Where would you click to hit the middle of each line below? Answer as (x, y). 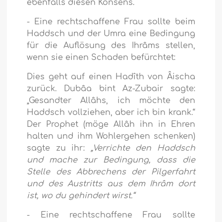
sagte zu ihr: (59, 148)
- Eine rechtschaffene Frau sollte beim (111, 22)
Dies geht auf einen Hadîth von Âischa (111, 77)
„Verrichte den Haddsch (143, 148)
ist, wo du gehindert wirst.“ (81, 196)
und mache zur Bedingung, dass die (111, 160)
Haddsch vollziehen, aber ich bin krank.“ (111, 113)
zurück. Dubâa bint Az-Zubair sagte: (111, 89)
